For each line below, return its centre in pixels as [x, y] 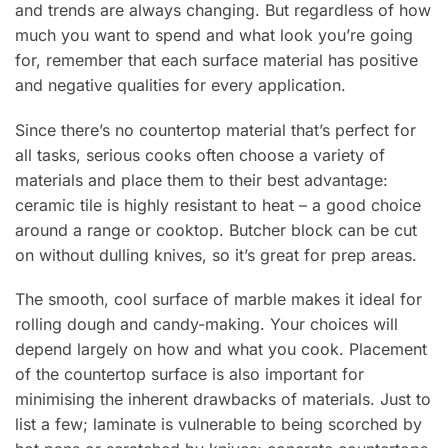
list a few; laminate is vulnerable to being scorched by [218, 424]
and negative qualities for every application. [180, 85]
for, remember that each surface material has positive [216, 60]
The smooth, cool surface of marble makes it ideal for [218, 299]
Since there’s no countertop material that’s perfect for [215, 129]
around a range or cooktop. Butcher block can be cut [216, 229]
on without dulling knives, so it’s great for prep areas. [216, 254]
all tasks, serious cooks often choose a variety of [200, 154]
